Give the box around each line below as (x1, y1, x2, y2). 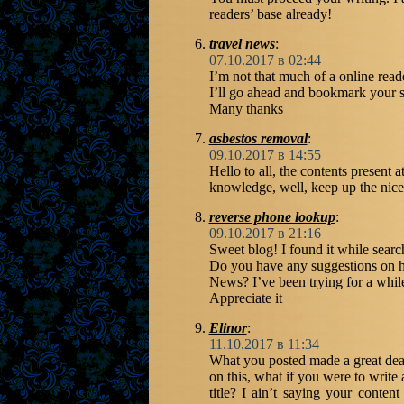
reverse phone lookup (208, 209, 335, 225)
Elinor (208, 320, 247, 335)
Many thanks (208, 101, 283, 116)
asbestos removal (208, 131, 308, 146)
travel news (208, 36, 275, 51)
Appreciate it (208, 290, 282, 306)
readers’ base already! (208, 6, 332, 22)
